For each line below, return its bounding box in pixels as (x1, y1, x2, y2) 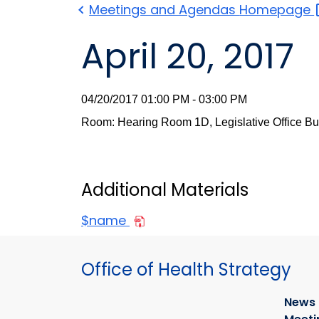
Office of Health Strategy (81, 258, 291, 282)
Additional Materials (81, 178, 249, 202)
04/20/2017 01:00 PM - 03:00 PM (81, 93, 247, 106)
